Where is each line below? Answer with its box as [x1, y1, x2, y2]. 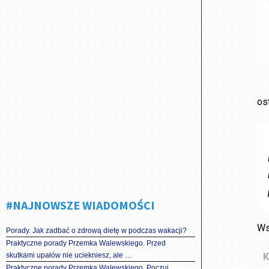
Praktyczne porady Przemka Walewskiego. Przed [6, 239, 166, 247]
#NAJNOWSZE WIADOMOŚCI [6, 198, 155, 213]
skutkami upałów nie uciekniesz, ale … [6, 251, 132, 259]
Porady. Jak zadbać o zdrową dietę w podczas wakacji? [6, 226, 187, 235]
